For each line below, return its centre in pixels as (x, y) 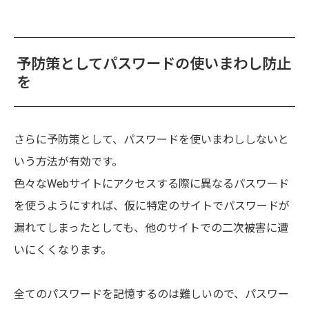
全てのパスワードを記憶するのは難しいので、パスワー (151, 294)
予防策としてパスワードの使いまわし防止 (154, 63)
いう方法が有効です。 (68, 161)
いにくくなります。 (63, 250)
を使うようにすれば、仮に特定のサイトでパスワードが (152, 206)
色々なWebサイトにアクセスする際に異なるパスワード (151, 183)
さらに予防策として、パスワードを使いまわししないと (151, 139)
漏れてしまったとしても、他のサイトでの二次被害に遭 (151, 228)
